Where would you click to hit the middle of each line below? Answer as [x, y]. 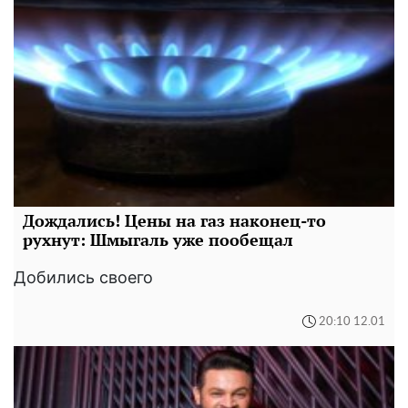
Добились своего [83, 277]
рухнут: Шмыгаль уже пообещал [158, 240]
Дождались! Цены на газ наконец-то [174, 220]
